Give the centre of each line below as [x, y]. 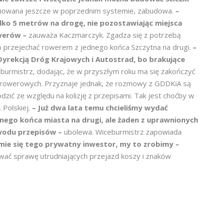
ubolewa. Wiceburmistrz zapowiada [123, 132]
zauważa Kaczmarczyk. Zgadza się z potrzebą [105, 35]
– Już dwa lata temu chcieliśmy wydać [100, 108]
